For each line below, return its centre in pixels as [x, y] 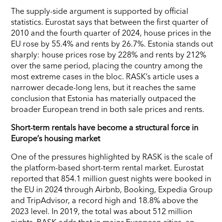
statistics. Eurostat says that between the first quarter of [110, 22]
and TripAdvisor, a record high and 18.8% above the [105, 200]
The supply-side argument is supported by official [100, 11]
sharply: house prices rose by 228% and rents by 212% [109, 54]
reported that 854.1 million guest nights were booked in [111, 178]
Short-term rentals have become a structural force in [105, 127]
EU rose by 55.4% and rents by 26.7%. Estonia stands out [112, 43]
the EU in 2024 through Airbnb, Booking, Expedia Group [112, 189]
